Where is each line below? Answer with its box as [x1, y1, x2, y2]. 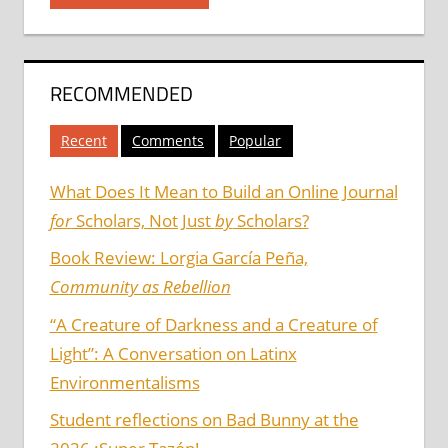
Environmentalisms [49, 370, 200, 394]
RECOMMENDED [49, 77, 193, 109]
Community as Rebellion [49, 275, 231, 299]
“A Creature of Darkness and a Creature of [49, 312, 378, 336]
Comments [132, 130, 205, 150]
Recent [60, 130, 107, 150]
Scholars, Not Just [71, 208, 215, 232]
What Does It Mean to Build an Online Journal [49, 179, 398, 203]
